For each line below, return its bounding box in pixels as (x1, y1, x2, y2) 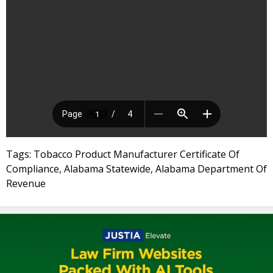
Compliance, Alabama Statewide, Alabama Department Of (6, 162, 267, 175)
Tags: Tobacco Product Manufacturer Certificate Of (6, 147, 239, 161)
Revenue (6, 177, 46, 190)
